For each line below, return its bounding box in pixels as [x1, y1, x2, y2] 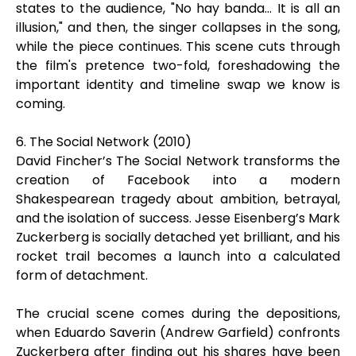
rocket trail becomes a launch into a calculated [16, 247, 340, 265]
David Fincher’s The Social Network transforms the [16, 152, 340, 170]
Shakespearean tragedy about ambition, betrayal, [16, 190, 340, 208]
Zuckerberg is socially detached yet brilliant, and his [16, 228, 340, 246]
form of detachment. [16, 266, 148, 284]
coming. [16, 95, 65, 113]
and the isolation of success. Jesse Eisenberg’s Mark [16, 209, 340, 227]
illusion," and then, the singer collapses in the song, [16, 18, 340, 37]
